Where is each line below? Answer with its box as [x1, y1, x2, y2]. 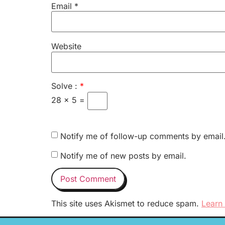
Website [51, 41, 81, 52]
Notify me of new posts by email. [60, 150, 186, 161]
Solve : [51, 81, 80, 91]
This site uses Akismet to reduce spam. [51, 198, 201, 208]
